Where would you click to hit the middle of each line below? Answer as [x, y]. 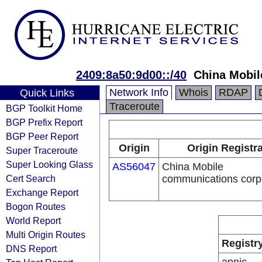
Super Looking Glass [49, 164]
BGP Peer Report [42, 136]
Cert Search [31, 178]
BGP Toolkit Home [44, 108]
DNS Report [31, 249]
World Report [33, 220]
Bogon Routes [36, 206]
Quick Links [47, 93]
